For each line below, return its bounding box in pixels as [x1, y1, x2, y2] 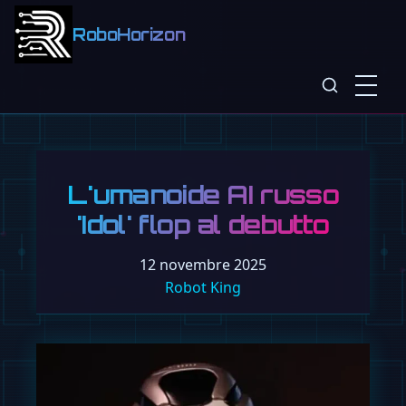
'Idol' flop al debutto [76, 208, 330, 240]
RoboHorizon [72, 24, 186, 45]
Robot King [165, 276, 241, 297]
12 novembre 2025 [140, 254, 266, 275]
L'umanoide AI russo [67, 178, 339, 210]
